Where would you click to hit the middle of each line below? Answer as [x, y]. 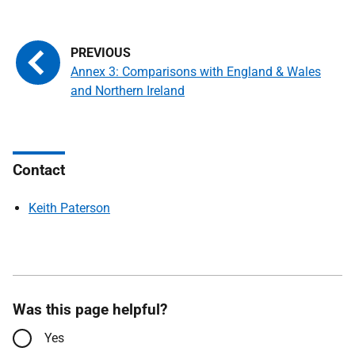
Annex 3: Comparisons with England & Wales [196, 72]
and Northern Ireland [128, 91]
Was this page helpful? [90, 309]
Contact [39, 170]
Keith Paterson [69, 208]
